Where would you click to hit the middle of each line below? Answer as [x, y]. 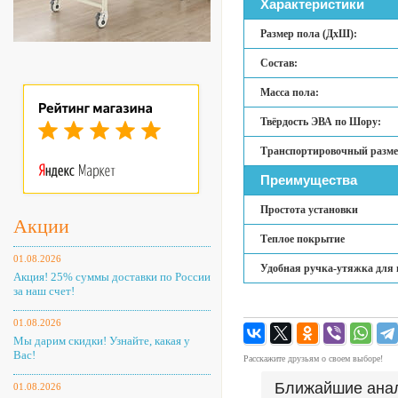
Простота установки [309, 210]
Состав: [279, 63]
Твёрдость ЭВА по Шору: [321, 122]
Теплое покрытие [302, 239]
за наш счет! [44, 291]
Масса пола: [290, 92]
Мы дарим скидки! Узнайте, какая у [102, 341]
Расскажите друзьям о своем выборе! [313, 358]
